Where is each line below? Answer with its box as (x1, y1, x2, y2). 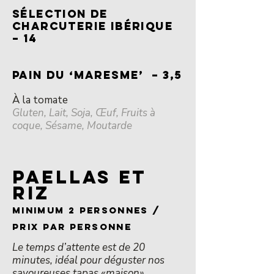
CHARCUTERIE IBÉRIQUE (12, 19, 173, 33)
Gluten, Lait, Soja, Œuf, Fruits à (12, 106, 155, 120)
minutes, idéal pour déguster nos (12, 253, 165, 267)
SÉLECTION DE (12, 7, 108, 21)
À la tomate (12, 93, 68, 107)
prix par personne (12, 221, 131, 232)
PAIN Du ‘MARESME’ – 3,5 (12, 68, 182, 82)
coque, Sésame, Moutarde (12, 119, 132, 133)
